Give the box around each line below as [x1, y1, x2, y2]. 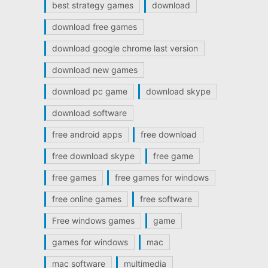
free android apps [51, 129, 122, 139]
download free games [51, 21, 137, 32]
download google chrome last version [51, 42, 198, 53]
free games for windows [114, 172, 209, 182]
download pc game [51, 86, 127, 96]
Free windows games [51, 215, 135, 226]
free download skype [51, 150, 135, 161]
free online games [51, 193, 121, 204]
